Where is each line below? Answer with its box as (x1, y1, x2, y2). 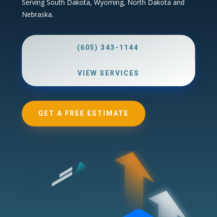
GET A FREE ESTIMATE (38, 108, 129, 119)
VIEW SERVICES (77, 68, 139, 78)
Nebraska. (21, 9, 53, 19)
